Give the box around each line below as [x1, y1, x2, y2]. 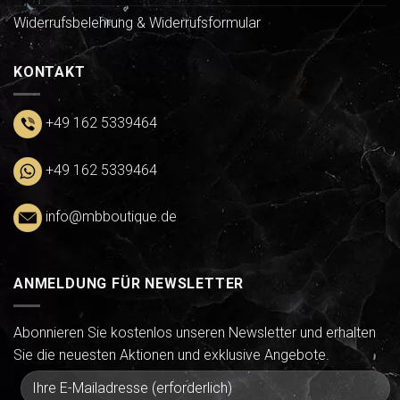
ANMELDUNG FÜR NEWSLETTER [13, 275, 245, 293]
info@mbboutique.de [42, 208, 177, 226]
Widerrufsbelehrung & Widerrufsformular [13, 14, 261, 32]
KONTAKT [13, 63, 86, 81]
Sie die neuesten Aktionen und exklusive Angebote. [13, 346, 329, 363]
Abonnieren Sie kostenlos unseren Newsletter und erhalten [13, 323, 376, 341]
